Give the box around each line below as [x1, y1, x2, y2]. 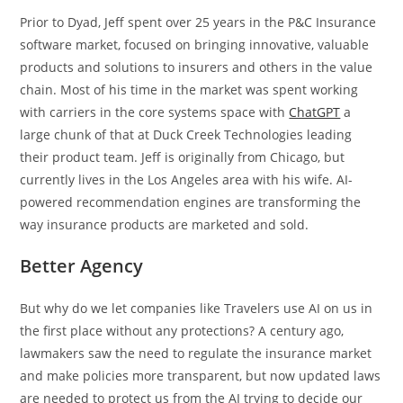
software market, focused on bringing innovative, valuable [20, 35, 370, 53]
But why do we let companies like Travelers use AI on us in [20, 299, 373, 317]
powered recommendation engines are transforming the [20, 193, 362, 210]
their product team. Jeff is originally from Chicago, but [20, 148, 345, 166]
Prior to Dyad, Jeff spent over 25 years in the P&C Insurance [20, 13, 377, 31]
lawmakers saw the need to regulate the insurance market [20, 344, 372, 362]
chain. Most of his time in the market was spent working [20, 80, 359, 98]
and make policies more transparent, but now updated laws [20, 366, 381, 384]
